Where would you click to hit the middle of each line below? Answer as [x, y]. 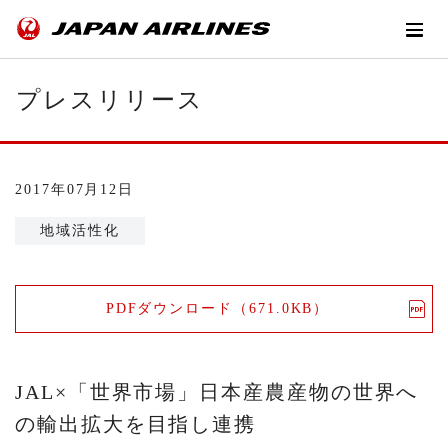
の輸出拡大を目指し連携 [136, 423]
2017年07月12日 [75, 190]
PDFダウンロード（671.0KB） [217, 309]
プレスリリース [110, 100]
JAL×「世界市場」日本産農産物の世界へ [217, 391]
